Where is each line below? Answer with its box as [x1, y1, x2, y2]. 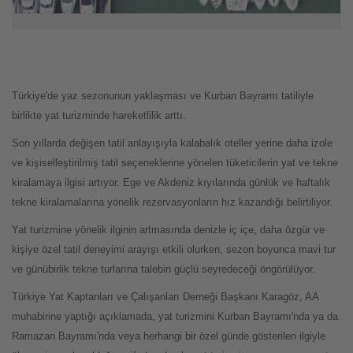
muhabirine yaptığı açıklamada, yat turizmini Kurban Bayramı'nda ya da [12, 310, 338, 322]
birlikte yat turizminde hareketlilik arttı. [12, 109, 186, 121]
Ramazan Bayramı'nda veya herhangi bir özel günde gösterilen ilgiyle [12, 329, 325, 342]
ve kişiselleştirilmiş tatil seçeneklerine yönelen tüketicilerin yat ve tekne [12, 156, 338, 169]
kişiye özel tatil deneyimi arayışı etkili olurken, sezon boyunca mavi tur [12, 243, 336, 255]
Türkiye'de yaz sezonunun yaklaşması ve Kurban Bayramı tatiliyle [12, 89, 314, 102]
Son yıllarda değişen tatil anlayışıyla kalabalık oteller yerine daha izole [12, 136, 333, 149]
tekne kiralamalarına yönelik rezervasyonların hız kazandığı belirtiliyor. [12, 195, 333, 208]
